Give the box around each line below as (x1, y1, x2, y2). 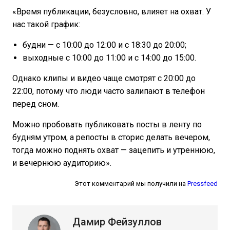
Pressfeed (187, 180, 218, 188)
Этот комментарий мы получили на (74, 180, 187, 188)
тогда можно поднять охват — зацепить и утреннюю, (12, 145, 215, 156)
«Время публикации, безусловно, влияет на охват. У (12, 7, 211, 17)
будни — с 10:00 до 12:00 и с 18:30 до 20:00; (23, 40, 186, 50)
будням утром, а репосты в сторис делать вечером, (12, 132, 210, 143)
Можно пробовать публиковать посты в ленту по (12, 120, 202, 130)
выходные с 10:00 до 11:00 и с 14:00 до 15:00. (23, 53, 196, 63)
